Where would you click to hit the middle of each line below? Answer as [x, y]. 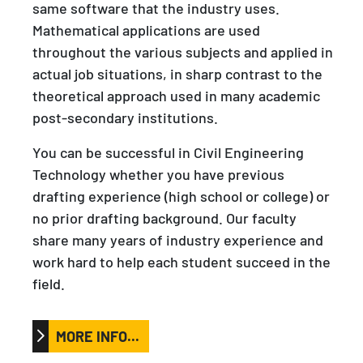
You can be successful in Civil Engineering [168, 152]
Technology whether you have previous [158, 173]
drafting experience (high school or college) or [181, 195]
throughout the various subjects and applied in [183, 51]
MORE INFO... [98, 335]
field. [49, 283]
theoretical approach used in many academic [176, 95]
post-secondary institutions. [125, 117]
